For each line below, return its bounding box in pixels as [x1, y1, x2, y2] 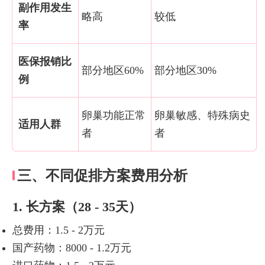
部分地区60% [81, 64, 144, 76]
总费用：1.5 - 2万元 [12, 224, 105, 237]
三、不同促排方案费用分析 [17, 167, 188, 183]
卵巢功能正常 [81, 109, 146, 121]
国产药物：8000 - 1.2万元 [12, 242, 131, 254]
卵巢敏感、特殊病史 [154, 109, 250, 121]
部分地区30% [154, 64, 216, 76]
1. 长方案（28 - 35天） [12, 199, 141, 215]
